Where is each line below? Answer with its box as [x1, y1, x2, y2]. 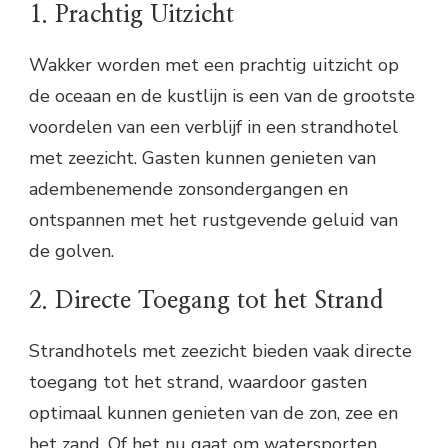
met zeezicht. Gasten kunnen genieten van [29, 146, 376, 171]
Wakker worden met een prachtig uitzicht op [29, 53, 399, 78]
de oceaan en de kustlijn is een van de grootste [29, 84, 415, 109]
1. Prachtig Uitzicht [29, 3, 234, 28]
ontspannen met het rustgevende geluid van [29, 208, 398, 233]
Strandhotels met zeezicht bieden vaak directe [29, 339, 412, 364]
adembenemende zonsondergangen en [29, 177, 348, 202]
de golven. [29, 239, 114, 264]
